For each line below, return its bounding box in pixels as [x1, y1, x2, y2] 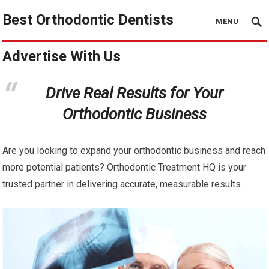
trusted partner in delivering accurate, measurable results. [2, 178, 243, 190]
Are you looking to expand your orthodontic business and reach [2, 145, 266, 156]
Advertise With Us [2, 48, 121, 65]
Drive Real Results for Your [46, 83, 223, 102]
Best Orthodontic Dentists [2, 11, 174, 28]
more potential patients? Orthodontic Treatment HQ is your [2, 162, 247, 173]
